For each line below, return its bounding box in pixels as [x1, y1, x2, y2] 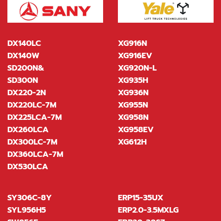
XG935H [118, 74, 148, 87]
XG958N [118, 111, 148, 124]
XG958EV [118, 124, 154, 136]
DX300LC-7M [7, 136, 57, 148]
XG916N [118, 37, 147, 50]
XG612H [118, 136, 147, 148]
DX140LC [7, 37, 41, 50]
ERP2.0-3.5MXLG [118, 204, 179, 217]
